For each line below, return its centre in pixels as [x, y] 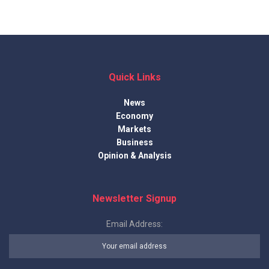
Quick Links [134, 77]
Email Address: [134, 224]
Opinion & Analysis [134, 156]
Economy [134, 116]
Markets [134, 129]
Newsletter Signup [134, 199]
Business [134, 143]
